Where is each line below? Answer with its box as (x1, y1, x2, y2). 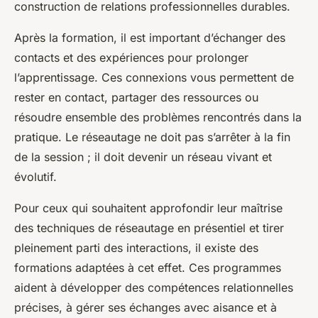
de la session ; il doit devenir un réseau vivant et (14, 149, 272, 164)
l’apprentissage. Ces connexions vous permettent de (14, 70, 294, 84)
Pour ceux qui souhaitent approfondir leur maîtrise (14, 200, 283, 215)
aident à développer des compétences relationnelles (14, 280, 293, 295)
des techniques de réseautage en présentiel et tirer (14, 220, 284, 235)
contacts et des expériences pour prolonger (14, 50, 248, 65)
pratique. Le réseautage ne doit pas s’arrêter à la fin (14, 129, 290, 144)
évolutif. (14, 169, 57, 184)
